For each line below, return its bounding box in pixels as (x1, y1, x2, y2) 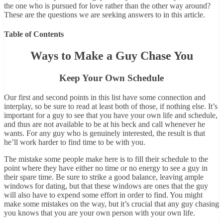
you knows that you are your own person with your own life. (4, 208, 195, 217)
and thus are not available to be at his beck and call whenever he (4, 119, 205, 128)
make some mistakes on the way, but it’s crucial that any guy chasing (4, 199, 219, 208)
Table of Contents (4, 30, 64, 39)
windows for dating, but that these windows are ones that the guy (4, 181, 208, 190)
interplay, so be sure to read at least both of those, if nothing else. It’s (4, 102, 218, 111)
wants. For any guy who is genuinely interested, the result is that (4, 128, 205, 137)
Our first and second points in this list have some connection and (4, 93, 206, 102)
